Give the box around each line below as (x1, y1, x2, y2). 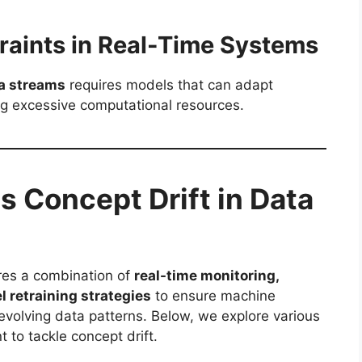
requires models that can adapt (65, 76, 273, 93)
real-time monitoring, (134, 267, 279, 284)
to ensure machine (151, 287, 276, 304)
